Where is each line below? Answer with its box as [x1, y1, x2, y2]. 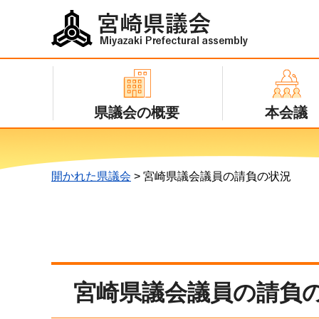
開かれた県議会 [51, 170, 131, 182]
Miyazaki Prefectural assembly [51, 33, 236, 47]
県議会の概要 [94, 105, 179, 120]
